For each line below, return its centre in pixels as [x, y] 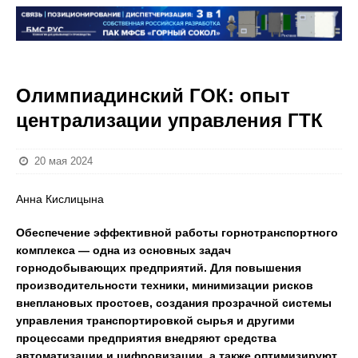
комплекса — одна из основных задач [123, 250]
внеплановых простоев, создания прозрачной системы [174, 303]
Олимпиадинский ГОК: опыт [153, 95]
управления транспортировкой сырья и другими [155, 320]
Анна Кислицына [60, 199]
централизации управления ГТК [169, 120]
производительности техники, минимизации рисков [165, 285]
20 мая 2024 [64, 161]
